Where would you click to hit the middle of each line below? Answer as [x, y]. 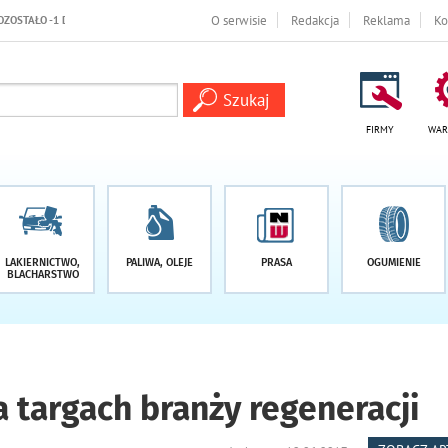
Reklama [386, 20]
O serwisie [239, 20]
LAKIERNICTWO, [42, 262]
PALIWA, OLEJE [159, 262]
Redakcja [315, 20]
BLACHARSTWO [42, 274]
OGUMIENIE [393, 262]
